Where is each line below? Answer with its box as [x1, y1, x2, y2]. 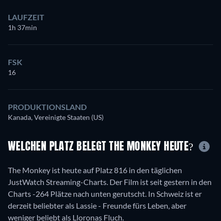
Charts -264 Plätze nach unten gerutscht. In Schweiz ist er [8, 188, 202, 198]
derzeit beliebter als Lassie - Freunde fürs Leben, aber [8, 200, 186, 210]
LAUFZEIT [8, 12, 44, 22]
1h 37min [8, 23, 37, 32]
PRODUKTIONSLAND [8, 102, 87, 111]
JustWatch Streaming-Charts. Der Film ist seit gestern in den [8, 177, 212, 186]
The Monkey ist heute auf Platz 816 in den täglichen [8, 165, 182, 175]
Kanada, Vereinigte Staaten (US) [8, 113, 104, 121]
